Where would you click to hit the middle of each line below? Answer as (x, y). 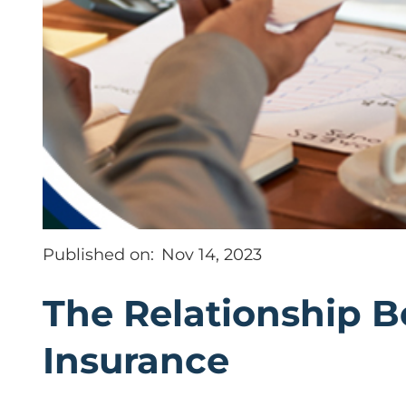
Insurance (136, 360)
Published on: (98, 254)
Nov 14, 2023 (212, 254)
